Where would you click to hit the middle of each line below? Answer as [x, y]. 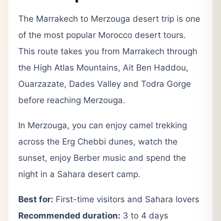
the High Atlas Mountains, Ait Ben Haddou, [103, 67]
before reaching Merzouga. [72, 100]
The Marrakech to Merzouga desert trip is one [109, 18]
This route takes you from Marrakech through [108, 51]
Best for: [36, 199]
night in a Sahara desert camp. [79, 174]
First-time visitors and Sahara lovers [126, 199]
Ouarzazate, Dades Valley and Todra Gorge [105, 84]
